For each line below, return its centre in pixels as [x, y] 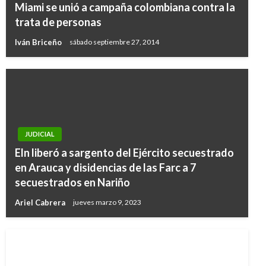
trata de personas [58, 22]
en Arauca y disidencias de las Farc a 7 [105, 167]
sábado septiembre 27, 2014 [114, 42]
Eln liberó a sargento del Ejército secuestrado [124, 153]
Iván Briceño [39, 42]
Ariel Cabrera [41, 202]
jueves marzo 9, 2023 [107, 202]
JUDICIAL [40, 134]
